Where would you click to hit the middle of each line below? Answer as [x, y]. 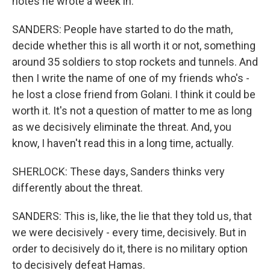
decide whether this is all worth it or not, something [134, 46]
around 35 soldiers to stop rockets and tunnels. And [135, 62]
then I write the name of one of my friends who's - [131, 78]
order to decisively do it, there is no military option [130, 249]
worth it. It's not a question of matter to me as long [132, 111]
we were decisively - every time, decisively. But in [129, 232]
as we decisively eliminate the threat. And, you [122, 127]
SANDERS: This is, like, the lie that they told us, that [132, 216]
